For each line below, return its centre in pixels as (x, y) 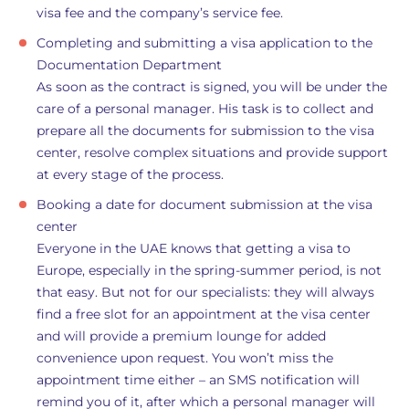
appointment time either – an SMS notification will (198, 380)
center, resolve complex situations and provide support (212, 152)
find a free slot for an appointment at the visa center (204, 314)
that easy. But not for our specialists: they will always (205, 292)
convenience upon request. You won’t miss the (185, 358)
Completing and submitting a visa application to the (204, 43)
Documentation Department (129, 65)
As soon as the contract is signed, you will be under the (212, 87)
